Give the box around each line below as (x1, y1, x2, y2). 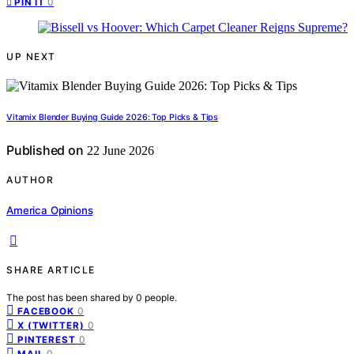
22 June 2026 (83, 144, 154, 158)
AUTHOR (6, 174, 54, 186)
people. (145, 291, 177, 303)
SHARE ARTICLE (6, 263, 96, 276)
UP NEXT (6, 51, 56, 63)
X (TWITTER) (17, 319, 85, 331)
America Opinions (6, 203, 93, 217)
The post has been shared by (6, 291, 136, 303)
